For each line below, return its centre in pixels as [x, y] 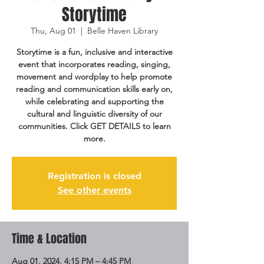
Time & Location [49, 239]
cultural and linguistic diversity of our [94, 114]
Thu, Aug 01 [53, 31]
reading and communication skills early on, [94, 89]
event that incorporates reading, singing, [94, 64]
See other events [94, 190]
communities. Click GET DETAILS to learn [94, 126]
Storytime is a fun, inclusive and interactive [94, 52]
